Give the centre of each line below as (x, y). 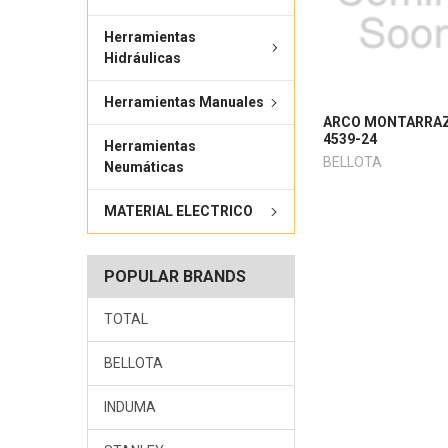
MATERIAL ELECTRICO (178, 211)
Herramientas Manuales (183, 102)
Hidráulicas (142, 58)
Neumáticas (143, 167)
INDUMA (129, 407)
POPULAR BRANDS (174, 277)
